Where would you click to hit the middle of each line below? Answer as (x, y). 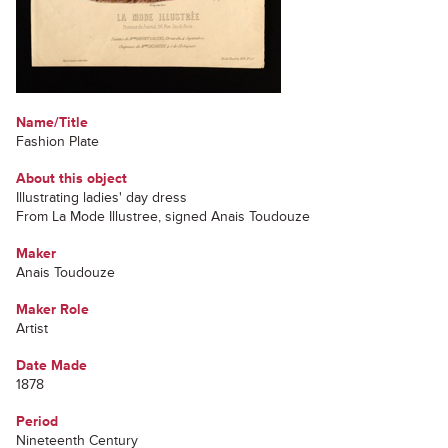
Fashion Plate (57, 141)
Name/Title (52, 122)
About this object (71, 178)
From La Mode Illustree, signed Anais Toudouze (163, 216)
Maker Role (52, 309)
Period (37, 421)
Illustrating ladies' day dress (101, 197)
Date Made (51, 365)
